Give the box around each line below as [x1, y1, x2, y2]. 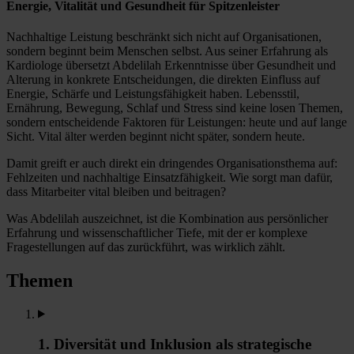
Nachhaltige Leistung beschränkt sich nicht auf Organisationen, [6, 29, 322, 43]
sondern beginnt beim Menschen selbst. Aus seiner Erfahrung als [6, 43, 328, 58]
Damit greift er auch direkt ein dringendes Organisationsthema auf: [6, 156, 337, 170]
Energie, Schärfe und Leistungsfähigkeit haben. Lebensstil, [6, 86, 299, 100]
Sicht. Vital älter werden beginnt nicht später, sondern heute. [6, 129, 305, 143]
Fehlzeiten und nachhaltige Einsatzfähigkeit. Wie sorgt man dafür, [6, 170, 333, 184]
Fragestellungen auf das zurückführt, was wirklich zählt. [6, 239, 285, 254]
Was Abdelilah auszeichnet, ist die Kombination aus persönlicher [6, 211, 328, 225]
